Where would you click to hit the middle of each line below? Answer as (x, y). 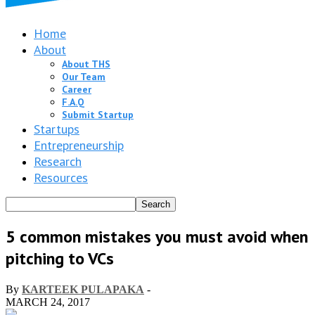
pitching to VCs (60, 258)
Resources (61, 178)
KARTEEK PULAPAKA (83, 289)
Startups (57, 129)
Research (58, 161)
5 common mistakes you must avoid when (157, 236)
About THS (86, 64)
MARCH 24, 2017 (48, 302)
